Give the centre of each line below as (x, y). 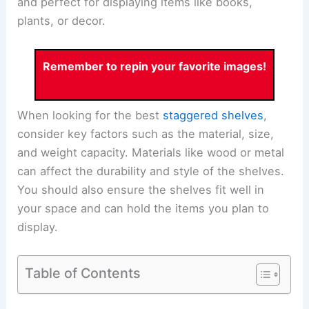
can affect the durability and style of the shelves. (151, 171)
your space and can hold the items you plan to (143, 209)
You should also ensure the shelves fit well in (141, 190)
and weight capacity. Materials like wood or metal (151, 153)
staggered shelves (213, 116)
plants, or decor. (62, 21)
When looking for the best (90, 116)
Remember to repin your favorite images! (154, 66)
